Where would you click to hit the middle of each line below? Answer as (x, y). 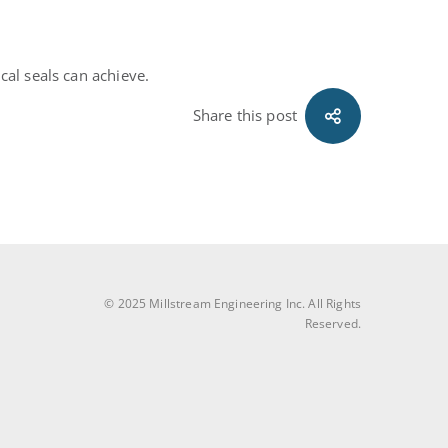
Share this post (244, 115)
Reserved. (332, 323)
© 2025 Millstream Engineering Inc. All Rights (232, 303)
